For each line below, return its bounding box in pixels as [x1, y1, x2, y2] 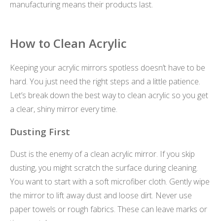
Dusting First [10, 125, 70, 138]
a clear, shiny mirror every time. [10, 104, 117, 115]
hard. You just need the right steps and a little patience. [10, 76, 200, 87]
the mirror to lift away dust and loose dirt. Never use [10, 189, 192, 201]
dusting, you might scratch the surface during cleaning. [10, 162, 198, 173]
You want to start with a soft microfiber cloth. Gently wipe [10, 176, 210, 187]
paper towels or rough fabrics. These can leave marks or [10, 203, 207, 215]
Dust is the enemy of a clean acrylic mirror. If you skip [10, 148, 195, 159]
